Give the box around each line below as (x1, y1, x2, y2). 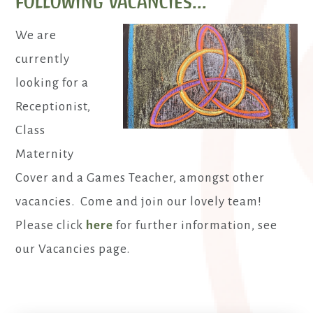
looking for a (15, 76, 89, 89)
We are (15, 29, 57, 42)
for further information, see (113, 219, 278, 232)
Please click (15, 219, 87, 232)
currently (15, 52, 71, 66)
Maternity (15, 147, 75, 161)
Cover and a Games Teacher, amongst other (15, 171, 265, 184)
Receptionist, (15, 100, 92, 113)
